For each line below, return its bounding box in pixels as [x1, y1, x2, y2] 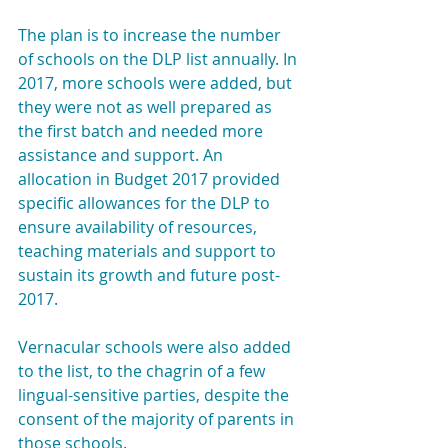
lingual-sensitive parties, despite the [18, 384, 293, 406]
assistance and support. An [18, 144, 227, 166]
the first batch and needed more [18, 120, 267, 142]
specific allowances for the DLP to [18, 192, 274, 214]
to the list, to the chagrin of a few [18, 360, 269, 382]
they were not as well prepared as [18, 96, 276, 118]
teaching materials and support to [18, 240, 280, 262]
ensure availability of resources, [18, 216, 261, 238]
